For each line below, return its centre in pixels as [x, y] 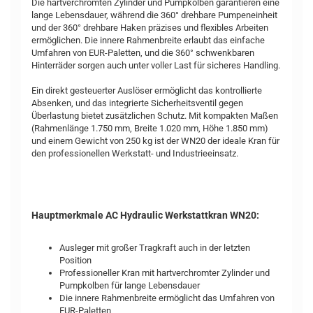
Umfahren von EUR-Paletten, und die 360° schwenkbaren [143, 53]
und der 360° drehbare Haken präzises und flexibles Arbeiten [150, 28]
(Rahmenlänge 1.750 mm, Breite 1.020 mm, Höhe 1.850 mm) [150, 128]
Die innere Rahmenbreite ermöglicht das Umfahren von [167, 298]
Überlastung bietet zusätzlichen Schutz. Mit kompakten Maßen [155, 116]
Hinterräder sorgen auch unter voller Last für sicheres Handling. [156, 65]
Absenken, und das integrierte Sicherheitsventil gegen [137, 103]
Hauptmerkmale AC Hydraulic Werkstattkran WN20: [145, 215]
